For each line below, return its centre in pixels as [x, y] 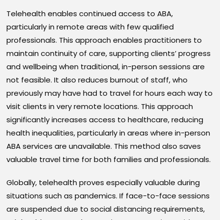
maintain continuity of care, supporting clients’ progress [109, 54]
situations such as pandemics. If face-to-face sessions [108, 196]
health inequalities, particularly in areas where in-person [109, 133]
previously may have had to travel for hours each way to [110, 93]
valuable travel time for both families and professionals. [109, 160]
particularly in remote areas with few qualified [90, 27]
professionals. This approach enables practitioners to [104, 40]
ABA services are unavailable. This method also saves [104, 146]
